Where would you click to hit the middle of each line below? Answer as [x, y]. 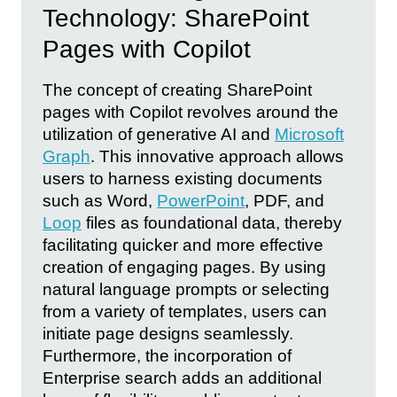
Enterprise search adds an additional [182, 378]
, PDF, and [284, 201]
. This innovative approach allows [217, 157]
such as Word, [100, 201]
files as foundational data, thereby [212, 223]
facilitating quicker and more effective [183, 245]
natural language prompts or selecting [186, 290]
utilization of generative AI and [159, 135]
